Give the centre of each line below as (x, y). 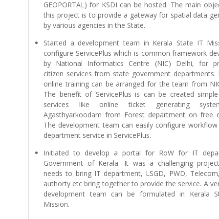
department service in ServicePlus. (97, 135)
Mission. (56, 204)
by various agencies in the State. (94, 25)
